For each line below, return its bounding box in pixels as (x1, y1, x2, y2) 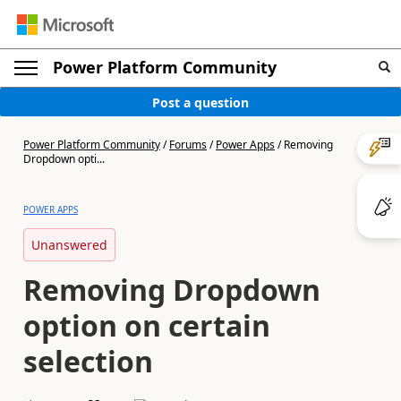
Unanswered (31, 236, 107, 253)
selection (23, 342, 153, 380)
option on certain (23, 306, 270, 345)
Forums (169, 137, 207, 152)
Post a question (152, 93, 249, 111)
